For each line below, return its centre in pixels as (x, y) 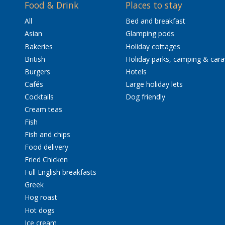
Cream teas (43, 109)
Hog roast (41, 197)
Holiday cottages (153, 46)
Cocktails (39, 96)
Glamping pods (150, 34)
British (35, 59)
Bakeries (38, 46)
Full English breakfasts (60, 172)
